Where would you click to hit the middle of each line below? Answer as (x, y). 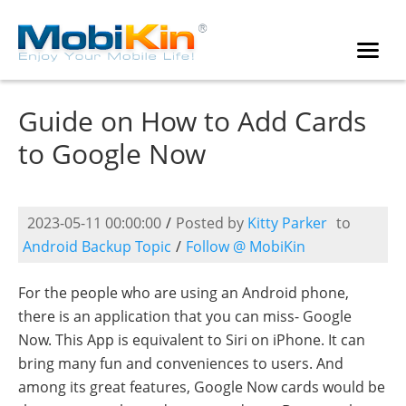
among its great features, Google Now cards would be (202, 387)
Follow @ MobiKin (246, 246)
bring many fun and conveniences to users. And (181, 363)
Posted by (212, 223)
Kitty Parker (287, 223)
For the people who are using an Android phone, (184, 293)
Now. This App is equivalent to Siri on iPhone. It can (192, 340)
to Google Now (112, 154)
